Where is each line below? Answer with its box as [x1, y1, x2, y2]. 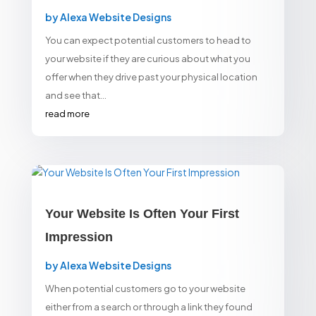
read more [44, 107, 90, 119]
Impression [44, 229, 113, 244]
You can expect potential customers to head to [44, 34, 251, 46]
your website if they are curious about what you [44, 52, 250, 64]
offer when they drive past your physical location [44, 71, 257, 83]
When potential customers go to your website [44, 282, 245, 294]
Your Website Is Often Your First [44, 206, 239, 221]
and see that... [44, 89, 107, 101]
